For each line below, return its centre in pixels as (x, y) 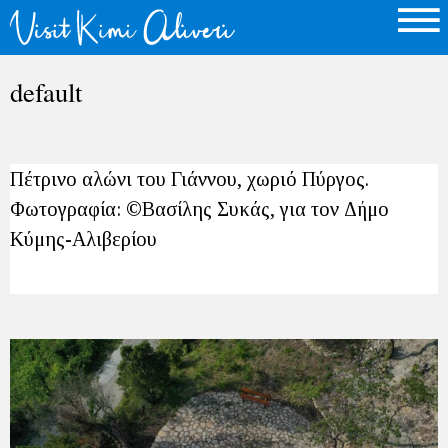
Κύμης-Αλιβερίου (83, 239)
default (46, 91)
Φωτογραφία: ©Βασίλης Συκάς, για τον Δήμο (199, 209)
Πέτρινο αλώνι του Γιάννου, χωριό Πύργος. (189, 179)
